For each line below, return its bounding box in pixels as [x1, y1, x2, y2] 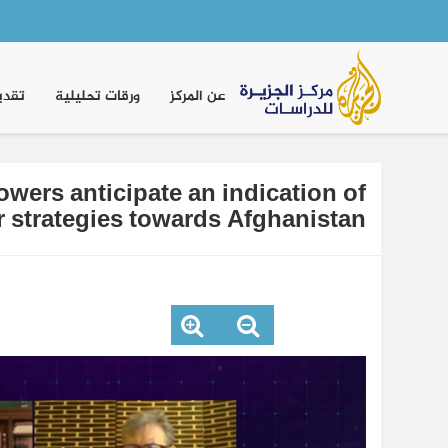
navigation [243, 65, 382, 115]
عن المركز [170, 85, 225, 108]
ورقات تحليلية [55, 85, 140, 108]
